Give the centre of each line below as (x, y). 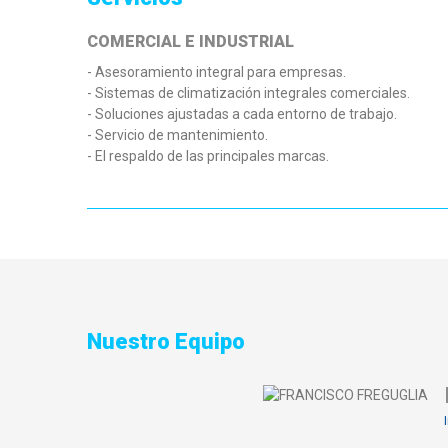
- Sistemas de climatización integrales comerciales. (248, 93)
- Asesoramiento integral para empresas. (216, 72)
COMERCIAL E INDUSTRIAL (190, 42)
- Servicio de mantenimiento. (177, 135)
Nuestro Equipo (166, 342)
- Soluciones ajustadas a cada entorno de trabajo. (242, 114)
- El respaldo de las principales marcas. (208, 156)
